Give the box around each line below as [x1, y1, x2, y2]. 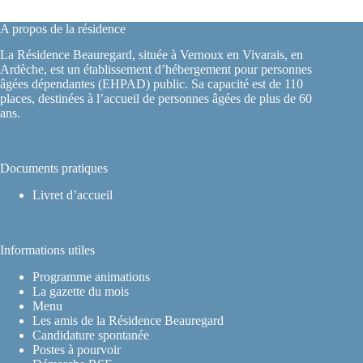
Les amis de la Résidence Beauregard [32, 314, 224, 327]
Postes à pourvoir [32, 343, 121, 357]
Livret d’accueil [32, 188, 113, 203]
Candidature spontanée [32, 328, 149, 342]
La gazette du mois [32, 284, 129, 298]
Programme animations [32, 270, 150, 284]
